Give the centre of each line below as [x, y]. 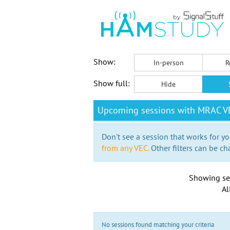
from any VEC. [125, 148]
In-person [168, 63]
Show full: [112, 83]
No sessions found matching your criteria [158, 225]
